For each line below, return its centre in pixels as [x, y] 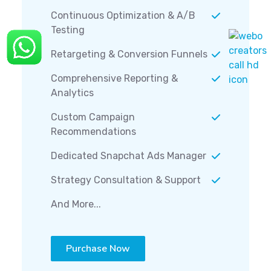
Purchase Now [98, 249]
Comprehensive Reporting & [114, 79]
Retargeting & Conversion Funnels [129, 54]
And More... [76, 204]
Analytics [72, 93]
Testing [68, 30]
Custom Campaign [93, 117]
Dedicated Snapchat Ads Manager [129, 156]
